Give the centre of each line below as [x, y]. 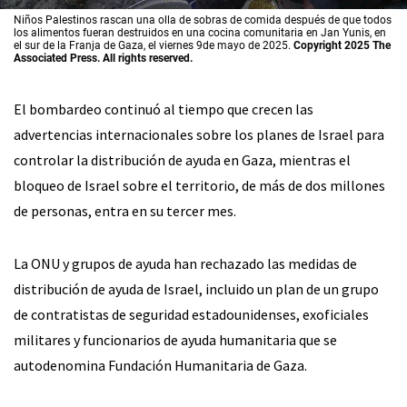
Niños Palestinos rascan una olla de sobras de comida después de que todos [203, 20]
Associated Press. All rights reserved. [103, 58]
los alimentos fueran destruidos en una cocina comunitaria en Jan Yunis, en [200, 32]
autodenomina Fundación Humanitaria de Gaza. [160, 365]
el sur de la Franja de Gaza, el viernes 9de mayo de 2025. [154, 45]
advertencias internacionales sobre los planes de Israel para [199, 134]
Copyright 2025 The [342, 45]
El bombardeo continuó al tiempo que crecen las [164, 109]
